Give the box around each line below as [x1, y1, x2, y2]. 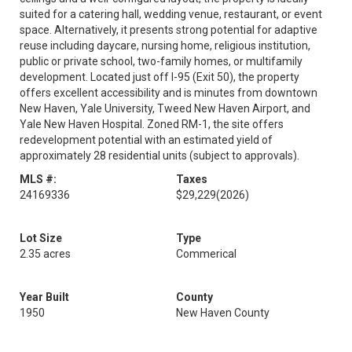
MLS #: [20, 173, 57, 185]
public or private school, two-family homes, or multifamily [20, 55, 302, 68]
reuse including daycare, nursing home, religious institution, [20, 39, 310, 52]
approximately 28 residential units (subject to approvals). [20, 149, 299, 162]
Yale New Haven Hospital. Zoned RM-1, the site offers [20, 118, 284, 130]
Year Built [20, 291, 69, 303]
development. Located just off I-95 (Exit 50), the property [20, 71, 299, 83]
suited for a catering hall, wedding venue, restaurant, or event [20, 8, 322, 20]
